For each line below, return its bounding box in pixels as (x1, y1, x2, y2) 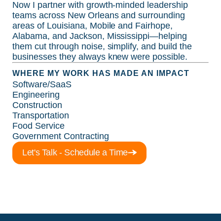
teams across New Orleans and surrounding (12, 10, 185, 20)
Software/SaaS (12, 79, 72, 89)
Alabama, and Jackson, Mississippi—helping (12, 31, 187, 41)
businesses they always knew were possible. (12, 51, 188, 62)
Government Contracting (12, 131, 109, 141)
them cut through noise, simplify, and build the (12, 41, 192, 51)
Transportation (12, 110, 69, 120)
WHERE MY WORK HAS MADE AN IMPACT (12, 69, 189, 77)
